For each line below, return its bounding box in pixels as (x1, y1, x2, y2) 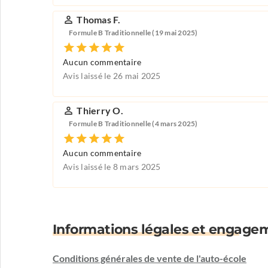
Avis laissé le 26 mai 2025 (63, 71, 161, 81)
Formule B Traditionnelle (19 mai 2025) (69, 28, 198, 36)
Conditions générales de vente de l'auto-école (53, 253, 246, 264)
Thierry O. (77, 105, 123, 117)
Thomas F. (77, 14, 121, 26)
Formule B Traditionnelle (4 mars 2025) (69, 119, 198, 127)
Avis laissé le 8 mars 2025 (63, 162, 161, 172)
